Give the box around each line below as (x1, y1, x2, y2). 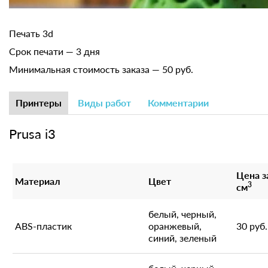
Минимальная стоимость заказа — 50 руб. (9, 63, 193, 75)
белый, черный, (148, 208, 217, 220)
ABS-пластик (15, 220, 72, 232)
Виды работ (78, 97, 131, 108)
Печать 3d (9, 28, 53, 39)
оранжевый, (148, 220, 202, 232)
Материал (15, 175, 60, 187)
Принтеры (16, 97, 62, 108)
